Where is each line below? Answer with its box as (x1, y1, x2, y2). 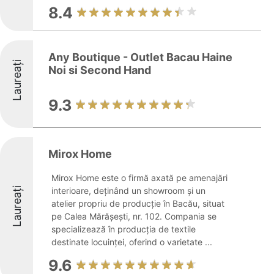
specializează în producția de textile (51, 224, 196, 234)
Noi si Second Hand (48, 64, 151, 76)
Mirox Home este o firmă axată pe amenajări (51, 172, 228, 183)
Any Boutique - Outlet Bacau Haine (48, 51, 232, 64)
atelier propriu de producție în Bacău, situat (51, 198, 224, 209)
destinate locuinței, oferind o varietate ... (51, 237, 212, 247)
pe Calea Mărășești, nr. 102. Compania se (51, 211, 217, 221)
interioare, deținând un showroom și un (51, 185, 206, 196)
